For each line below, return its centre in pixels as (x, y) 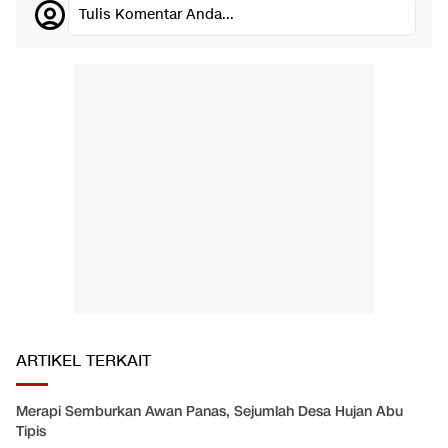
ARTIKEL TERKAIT (83, 362)
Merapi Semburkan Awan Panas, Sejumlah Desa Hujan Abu (209, 412)
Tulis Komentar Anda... (156, 15)
